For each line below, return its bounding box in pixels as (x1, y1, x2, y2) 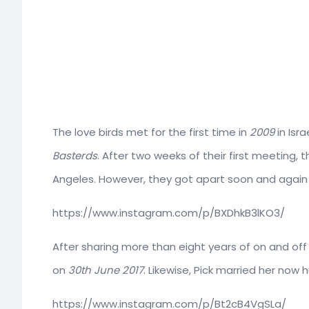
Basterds (52, 148, 97, 163)
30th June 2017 (68, 262, 143, 277)
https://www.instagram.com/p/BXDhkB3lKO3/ (52, 205, 285, 220)
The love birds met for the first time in (52, 124, 250, 139)
